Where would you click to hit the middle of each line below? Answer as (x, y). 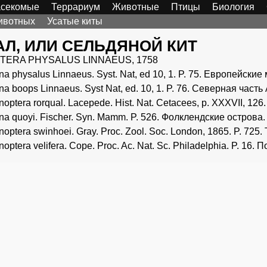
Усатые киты (75, 21)
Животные (136, 7)
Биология (233, 7)
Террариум (76, 7)
